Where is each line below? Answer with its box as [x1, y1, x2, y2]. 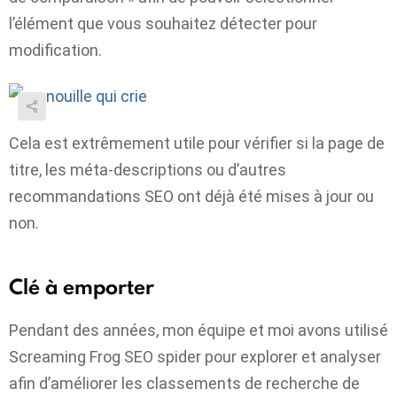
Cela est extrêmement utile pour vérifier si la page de [9, 133, 385, 152]
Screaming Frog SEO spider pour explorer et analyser [9, 347, 381, 367]
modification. [9, 40, 102, 59]
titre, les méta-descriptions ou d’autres [9, 160, 286, 179]
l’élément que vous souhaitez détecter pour [9, 13, 317, 33]
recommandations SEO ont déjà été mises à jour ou [9, 186, 374, 206]
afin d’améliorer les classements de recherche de [9, 374, 360, 393]
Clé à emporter [9, 271, 154, 301]
